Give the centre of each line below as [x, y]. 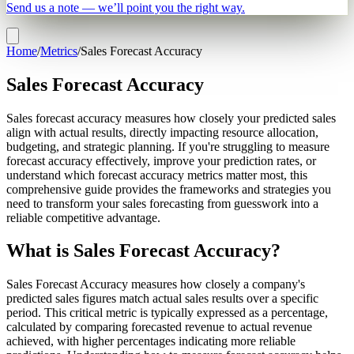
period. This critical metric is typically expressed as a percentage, [167, 313]
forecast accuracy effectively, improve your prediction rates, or [161, 160]
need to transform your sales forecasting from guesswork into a [162, 203]
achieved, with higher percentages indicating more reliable [151, 341]
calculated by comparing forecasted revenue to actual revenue [159, 327]
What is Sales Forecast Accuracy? [143, 251]
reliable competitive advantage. [83, 217]
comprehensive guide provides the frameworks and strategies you [169, 189]
